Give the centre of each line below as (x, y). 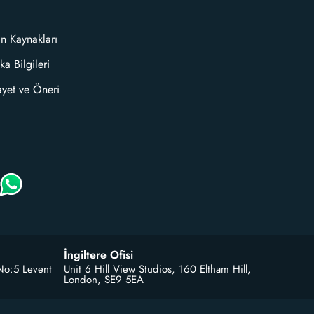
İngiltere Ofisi (98, 254)
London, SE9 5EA (104, 279)
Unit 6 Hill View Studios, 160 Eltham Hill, (157, 269)
